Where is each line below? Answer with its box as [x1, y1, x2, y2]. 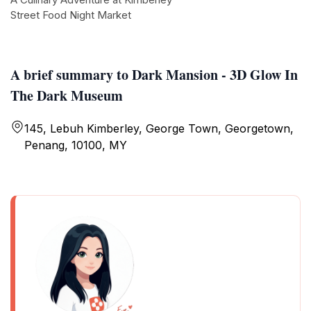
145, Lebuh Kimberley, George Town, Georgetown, [24, 121, 294, 135]
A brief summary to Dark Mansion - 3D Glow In [10, 65, 298, 85]
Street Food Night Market [10, 8, 131, 22]
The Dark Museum [10, 85, 123, 106]
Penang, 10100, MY [24, 138, 127, 152]
